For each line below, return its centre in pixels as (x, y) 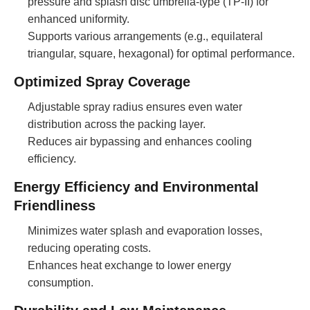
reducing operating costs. (89, 248)
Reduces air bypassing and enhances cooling (140, 141)
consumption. (61, 282)
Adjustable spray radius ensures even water (135, 107)
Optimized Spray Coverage (102, 81)
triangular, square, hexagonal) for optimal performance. (161, 53)
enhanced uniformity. (79, 19)
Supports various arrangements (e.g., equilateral (145, 36)
